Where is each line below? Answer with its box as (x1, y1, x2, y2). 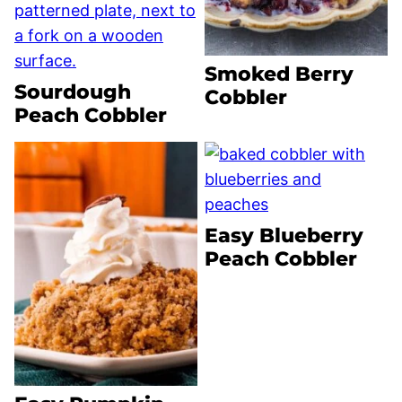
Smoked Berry (205, 62, 354, 87)
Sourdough (14, 80, 131, 105)
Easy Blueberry (205, 223, 363, 249)
